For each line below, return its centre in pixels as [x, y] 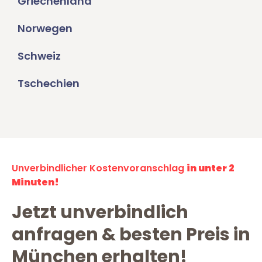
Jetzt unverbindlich [100, 212]
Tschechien [49, 83]
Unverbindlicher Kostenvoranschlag [99, 168]
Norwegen [45, 28]
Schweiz [39, 56]
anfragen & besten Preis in [131, 234]
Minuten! [35, 182]
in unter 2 [211, 168]
